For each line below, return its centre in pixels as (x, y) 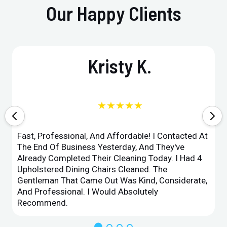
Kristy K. (120, 66)
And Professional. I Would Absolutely (88, 191)
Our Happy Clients (113, 13)
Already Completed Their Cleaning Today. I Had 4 (110, 158)
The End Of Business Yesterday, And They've (101, 147)
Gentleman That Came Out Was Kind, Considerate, (112, 180)
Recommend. (43, 202)
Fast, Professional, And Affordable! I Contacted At (113, 136)
